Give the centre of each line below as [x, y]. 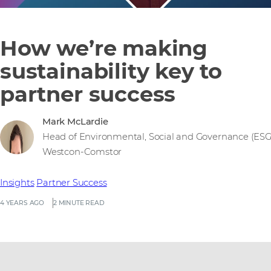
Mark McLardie [75, 122]
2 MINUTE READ [79, 203]
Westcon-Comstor [82, 152]
